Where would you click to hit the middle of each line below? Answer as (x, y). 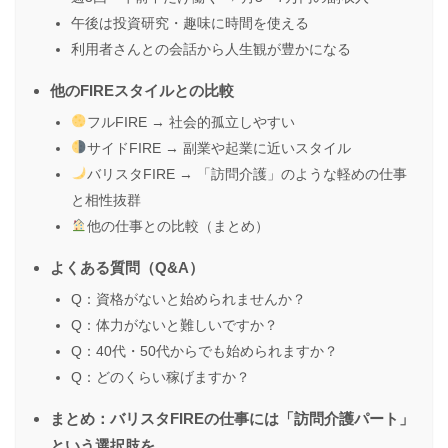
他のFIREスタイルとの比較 (142, 90)
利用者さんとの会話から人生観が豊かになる (211, 48)
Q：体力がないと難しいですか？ (174, 324)
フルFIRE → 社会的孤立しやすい (191, 121)
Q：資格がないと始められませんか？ (188, 298)
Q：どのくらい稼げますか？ (160, 376)
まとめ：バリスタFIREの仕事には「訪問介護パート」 (232, 418)
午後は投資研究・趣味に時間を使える (190, 22)
